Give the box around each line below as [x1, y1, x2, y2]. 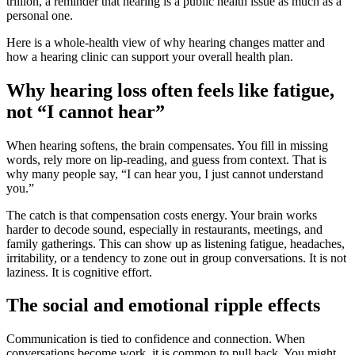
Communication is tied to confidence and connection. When [6, 332, 305, 346]
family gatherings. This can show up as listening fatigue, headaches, [6, 236, 345, 250]
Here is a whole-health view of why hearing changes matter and [6, 35, 325, 49]
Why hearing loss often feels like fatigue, [6, 79, 334, 101]
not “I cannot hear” [6, 101, 165, 122]
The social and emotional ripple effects [6, 295, 320, 316]
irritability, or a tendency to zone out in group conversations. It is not [6, 250, 346, 265]
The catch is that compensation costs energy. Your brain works [6, 208, 317, 222]
